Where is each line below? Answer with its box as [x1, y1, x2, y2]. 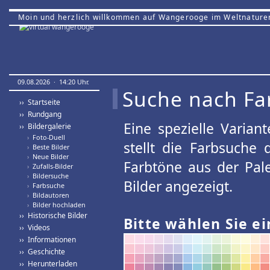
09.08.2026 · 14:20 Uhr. [17, 77, 89, 86]
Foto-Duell [29, 133, 65, 142]
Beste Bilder [29, 142, 69, 151]
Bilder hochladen [29, 200, 86, 209]
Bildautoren [29, 190, 69, 199]
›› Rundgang [19, 109, 61, 119]
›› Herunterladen [19, 259, 77, 269]
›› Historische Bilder [19, 210, 87, 221]
